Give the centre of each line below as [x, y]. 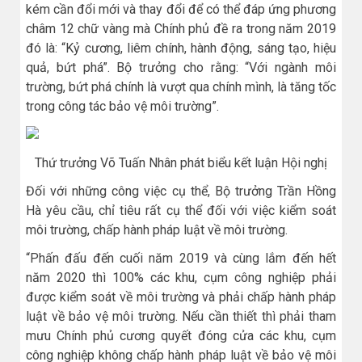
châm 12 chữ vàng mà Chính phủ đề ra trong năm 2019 [181, 28]
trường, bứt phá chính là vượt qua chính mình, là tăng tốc [181, 86]
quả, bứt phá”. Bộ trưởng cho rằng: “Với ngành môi [181, 67]
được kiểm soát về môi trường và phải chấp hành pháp [181, 297]
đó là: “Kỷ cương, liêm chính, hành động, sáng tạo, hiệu [181, 48]
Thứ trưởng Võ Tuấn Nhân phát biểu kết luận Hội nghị [181, 163]
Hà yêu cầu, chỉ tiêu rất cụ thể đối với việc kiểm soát [181, 211]
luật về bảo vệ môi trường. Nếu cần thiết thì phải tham [181, 317]
